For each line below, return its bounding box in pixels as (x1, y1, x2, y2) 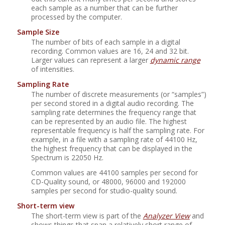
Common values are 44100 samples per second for (31, 168, 198, 178)
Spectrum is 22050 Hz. (31, 153, 103, 163)
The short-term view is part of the (31, 211, 143, 221)
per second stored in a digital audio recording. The (31, 98, 194, 108)
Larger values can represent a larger (31, 55, 150, 65)
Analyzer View (143, 211, 190, 221)
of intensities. (31, 64, 74, 74)
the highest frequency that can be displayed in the (31, 144, 192, 154)
